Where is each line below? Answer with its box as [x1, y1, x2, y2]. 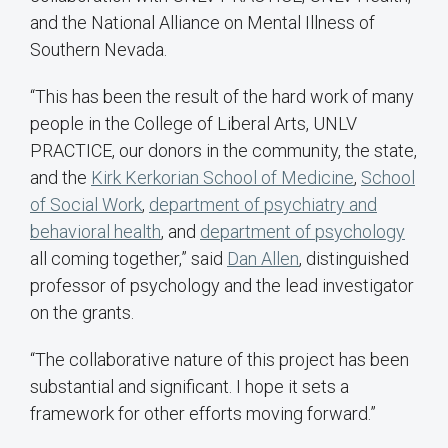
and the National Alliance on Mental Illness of [30, 11, 375, 33]
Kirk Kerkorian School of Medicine [91, 166, 354, 188]
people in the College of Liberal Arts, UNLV [30, 112, 357, 134]
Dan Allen [227, 247, 299, 269]
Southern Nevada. [30, 38, 167, 60]
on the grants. [30, 301, 134, 323]
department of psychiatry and [149, 193, 377, 215]
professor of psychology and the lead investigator [30, 274, 414, 296]
